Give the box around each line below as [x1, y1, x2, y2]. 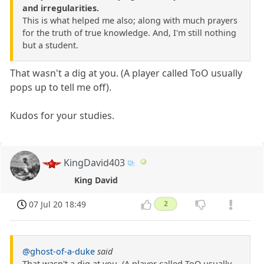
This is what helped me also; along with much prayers [22, 15, 237, 26]
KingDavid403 [64, 156, 126, 169]
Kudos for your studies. [10, 109, 115, 122]
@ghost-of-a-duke [22, 246, 95, 258]
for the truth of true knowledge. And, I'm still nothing [22, 27, 236, 38]
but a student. [22, 39, 78, 51]
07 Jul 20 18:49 [29, 199, 87, 210]
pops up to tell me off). [10, 81, 112, 94]
